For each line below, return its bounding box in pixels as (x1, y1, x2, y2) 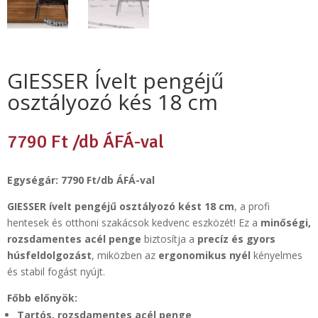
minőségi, (261, 215, 311, 229)
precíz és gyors (197, 231, 275, 246)
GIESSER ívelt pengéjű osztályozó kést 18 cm (7, 199, 234, 213)
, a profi (234, 199, 270, 213)
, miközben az (92, 248, 158, 262)
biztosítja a (141, 231, 197, 246)
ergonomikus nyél (158, 248, 251, 262)
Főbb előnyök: (7, 290, 77, 305)
